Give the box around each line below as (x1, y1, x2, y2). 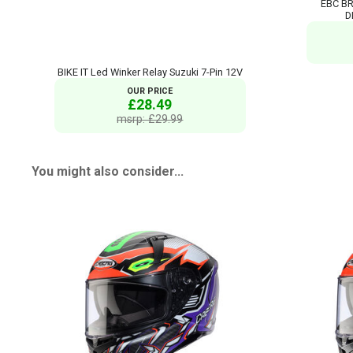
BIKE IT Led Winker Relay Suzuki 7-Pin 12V (57, 66, 243, 79)
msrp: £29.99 (117, 113, 184, 126)
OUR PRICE (127, 86, 173, 97)
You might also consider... (32, 163, 184, 179)
